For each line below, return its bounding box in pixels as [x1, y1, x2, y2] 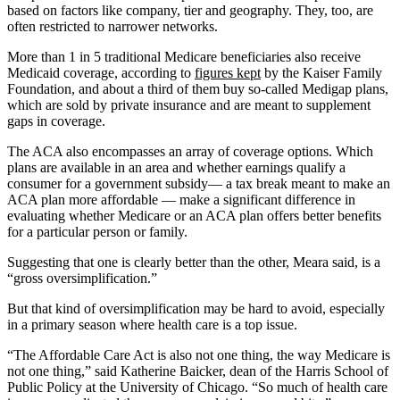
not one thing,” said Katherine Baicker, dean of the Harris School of [7, 362, 388, 379]
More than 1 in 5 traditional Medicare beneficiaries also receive [7, 48, 361, 64]
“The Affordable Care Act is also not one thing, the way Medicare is [7, 346, 390, 362]
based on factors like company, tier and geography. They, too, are [7, 2, 373, 18]
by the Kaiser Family [261, 64, 382, 80]
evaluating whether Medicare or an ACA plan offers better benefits [7, 207, 381, 223]
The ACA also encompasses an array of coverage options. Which [7, 143, 373, 159]
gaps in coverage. [7, 112, 105, 129]
